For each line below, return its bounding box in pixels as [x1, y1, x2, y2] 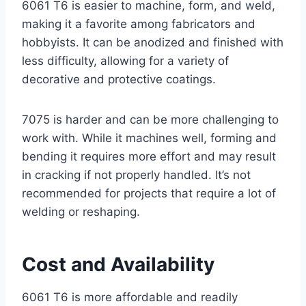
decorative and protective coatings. [22, 72, 216, 86]
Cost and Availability [22, 252, 214, 276]
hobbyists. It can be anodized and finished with [22, 35, 283, 49]
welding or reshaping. [22, 204, 140, 219]
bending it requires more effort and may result [22, 149, 276, 163]
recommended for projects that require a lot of [22, 186, 276, 200]
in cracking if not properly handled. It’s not [22, 167, 251, 182]
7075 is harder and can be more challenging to [22, 112, 279, 126]
